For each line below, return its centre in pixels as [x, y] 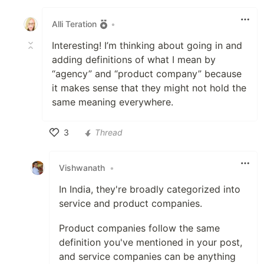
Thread [109, 133]
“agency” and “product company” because [147, 73]
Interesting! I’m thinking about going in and [147, 45]
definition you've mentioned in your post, [151, 242]
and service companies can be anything [147, 256]
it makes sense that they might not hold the [149, 88]
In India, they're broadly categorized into [150, 189]
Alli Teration [74, 24]
